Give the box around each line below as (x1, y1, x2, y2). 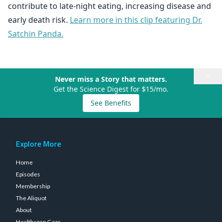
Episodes (16, 170, 40, 178)
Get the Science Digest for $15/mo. (54, 84, 168, 94)
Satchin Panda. (8, 28, 63, 39)
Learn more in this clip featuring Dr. (70, 14, 202, 25)
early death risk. (8, 14, 70, 25)
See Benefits (91, 98, 131, 108)
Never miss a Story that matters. (55, 74, 167, 84)
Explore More (16, 138, 61, 150)
